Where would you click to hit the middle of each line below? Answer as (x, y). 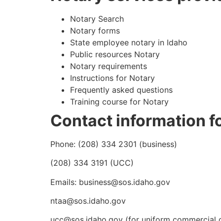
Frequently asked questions (121, 90)
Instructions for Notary (112, 78)
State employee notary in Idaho (129, 42)
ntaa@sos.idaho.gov (88, 201)
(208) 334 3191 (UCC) (92, 163)
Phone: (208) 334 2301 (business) (114, 144)
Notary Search (97, 18)
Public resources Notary (115, 54)
